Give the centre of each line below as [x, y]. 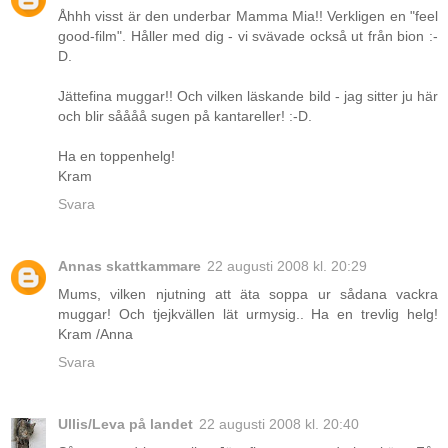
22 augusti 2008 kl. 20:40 [279, 424]
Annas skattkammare [129, 266]
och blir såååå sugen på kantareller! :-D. [185, 116]
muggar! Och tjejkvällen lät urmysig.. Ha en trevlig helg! [248, 314]
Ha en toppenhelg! [116, 156]
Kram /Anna [95, 334]
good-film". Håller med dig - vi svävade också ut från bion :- [248, 36]
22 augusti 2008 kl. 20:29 [287, 266]
